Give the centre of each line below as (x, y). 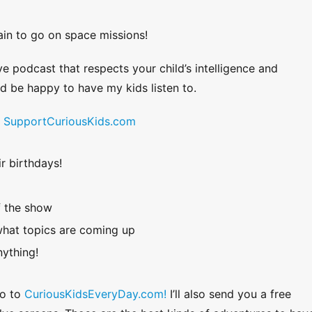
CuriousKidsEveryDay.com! (95, 294)
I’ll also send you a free (229, 294)
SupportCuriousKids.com (70, 121)
